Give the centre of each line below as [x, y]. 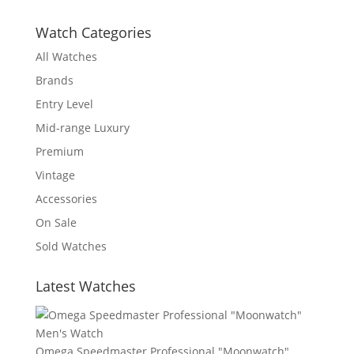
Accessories [66, 198]
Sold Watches [71, 246]
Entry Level [64, 104]
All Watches [66, 56]
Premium [59, 151]
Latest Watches [85, 286]
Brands [54, 80]
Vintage [55, 175]
